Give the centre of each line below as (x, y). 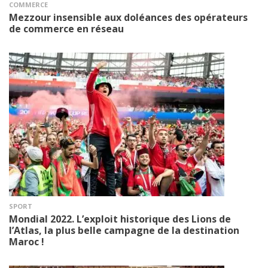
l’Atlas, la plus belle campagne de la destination (124, 230)
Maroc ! (27, 241)
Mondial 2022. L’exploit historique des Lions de (120, 219)
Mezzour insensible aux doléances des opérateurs (128, 17)
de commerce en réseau (66, 28)
